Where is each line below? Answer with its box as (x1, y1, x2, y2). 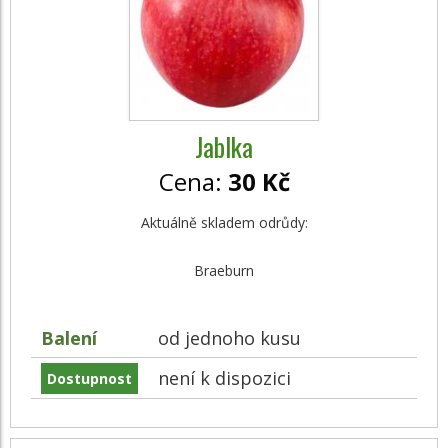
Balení (41, 326, 97, 350)
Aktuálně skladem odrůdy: (140, 213, 308, 232)
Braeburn (194, 261, 254, 280)
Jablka (195, 127, 253, 166)
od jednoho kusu (158, 326, 301, 350)
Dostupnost (47, 369, 132, 388)
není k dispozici (158, 366, 291, 390)
